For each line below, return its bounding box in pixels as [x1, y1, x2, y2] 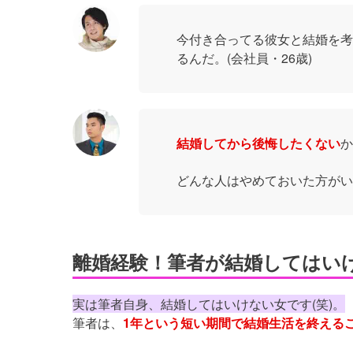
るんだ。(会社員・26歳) [176, 48, 312, 67]
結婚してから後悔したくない [176, 133, 340, 152]
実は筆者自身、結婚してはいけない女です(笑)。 [72, 294, 345, 313]
